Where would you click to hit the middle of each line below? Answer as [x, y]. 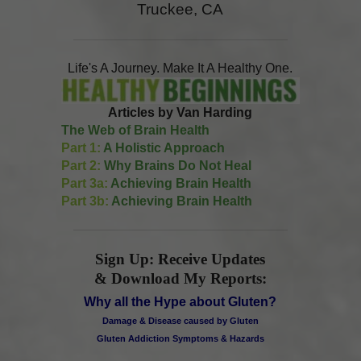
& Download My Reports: [180, 279]
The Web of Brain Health [135, 131]
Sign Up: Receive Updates [180, 259]
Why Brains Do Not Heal [176, 166]
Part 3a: [85, 184]
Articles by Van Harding [180, 113]
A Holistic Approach [163, 148]
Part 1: [81, 148]
